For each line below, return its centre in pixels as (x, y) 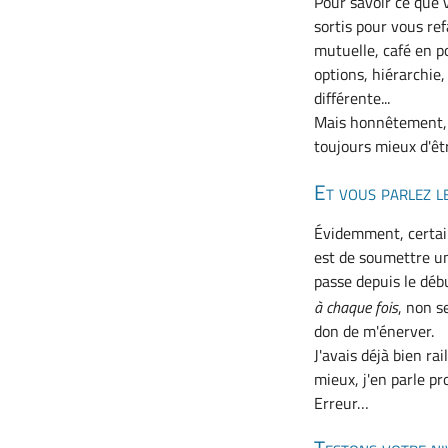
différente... (352, 98)
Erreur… (342, 402)
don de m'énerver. (374, 330)
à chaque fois (356, 306)
